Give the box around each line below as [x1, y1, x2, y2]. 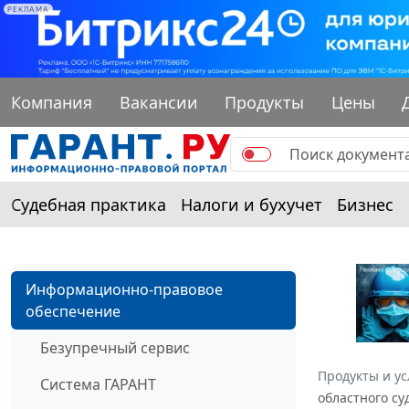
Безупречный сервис [40, 337, 190, 358]
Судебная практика [11, 193, 166, 215]
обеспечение [26, 300, 121, 321]
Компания [11, 90, 92, 113]
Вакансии [119, 90, 198, 113]
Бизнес [337, 193, 393, 215]
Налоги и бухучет [181, 193, 322, 215]
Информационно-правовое [26, 278, 223, 299]
